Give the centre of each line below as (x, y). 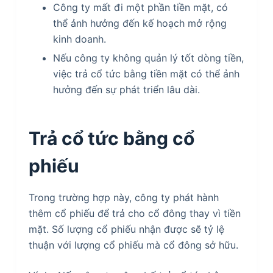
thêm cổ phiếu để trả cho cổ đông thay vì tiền (134, 213)
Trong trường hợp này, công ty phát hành (123, 197)
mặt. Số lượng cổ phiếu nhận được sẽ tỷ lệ (126, 229)
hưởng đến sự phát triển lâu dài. (126, 89)
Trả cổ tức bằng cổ (111, 138)
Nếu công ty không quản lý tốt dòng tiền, (148, 58)
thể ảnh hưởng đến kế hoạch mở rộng (140, 23)
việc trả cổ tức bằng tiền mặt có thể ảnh (146, 73)
